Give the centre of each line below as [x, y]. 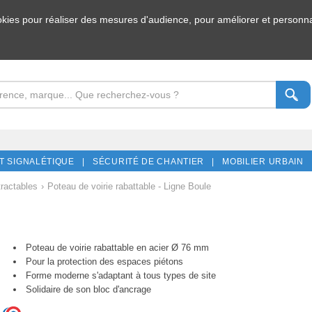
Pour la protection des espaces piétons [104, 261]
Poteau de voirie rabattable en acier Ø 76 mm [117, 247]
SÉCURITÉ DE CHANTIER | [151, 161]
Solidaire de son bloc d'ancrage [88, 289]
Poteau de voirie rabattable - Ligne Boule [129, 186]
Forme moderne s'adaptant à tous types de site [120, 275]
